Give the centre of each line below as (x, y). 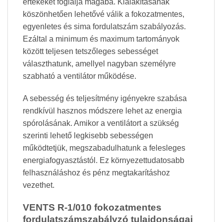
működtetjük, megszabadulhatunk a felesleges (104, 148)
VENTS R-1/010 (58, 208)
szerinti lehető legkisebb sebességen (88, 136)
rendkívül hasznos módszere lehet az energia (102, 111)
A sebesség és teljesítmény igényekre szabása (105, 99)
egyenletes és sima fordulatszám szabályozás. (104, 26)
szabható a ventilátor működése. (80, 76)
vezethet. (39, 185)
